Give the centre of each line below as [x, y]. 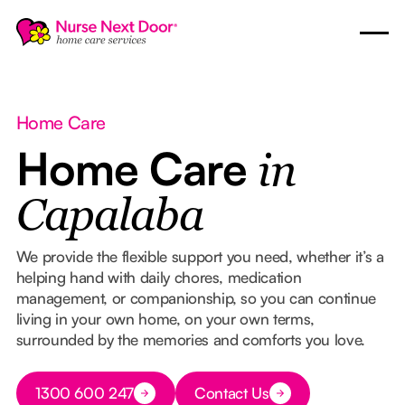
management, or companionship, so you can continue [196, 297]
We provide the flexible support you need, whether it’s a [200, 256]
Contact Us [232, 393]
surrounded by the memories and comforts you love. [191, 339]
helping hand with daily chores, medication [159, 277]
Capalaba [109, 218]
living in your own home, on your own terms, [165, 318]
